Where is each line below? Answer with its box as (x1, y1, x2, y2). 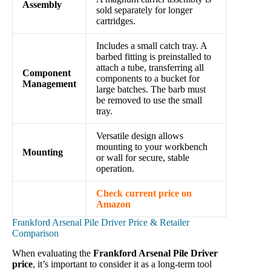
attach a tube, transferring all (96, 62, 204, 73)
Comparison (12, 228, 59, 239)
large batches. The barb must (96, 84, 206, 95)
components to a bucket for (96, 73, 200, 84)
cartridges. (96, 16, 135, 27)
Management (22, 79, 76, 90)
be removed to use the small (96, 95, 202, 106)
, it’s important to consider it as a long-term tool (33, 259, 212, 270)
